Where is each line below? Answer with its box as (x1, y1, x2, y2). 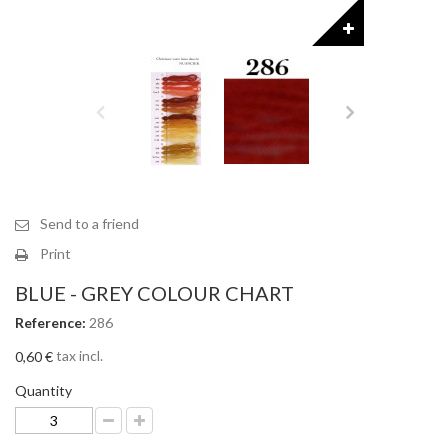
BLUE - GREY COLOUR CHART (15, 280, 294, 305)
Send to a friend (40, 214, 139, 232)
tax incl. (53, 346, 103, 364)
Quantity (15, 382, 72, 400)
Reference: (15, 313, 86, 331)
